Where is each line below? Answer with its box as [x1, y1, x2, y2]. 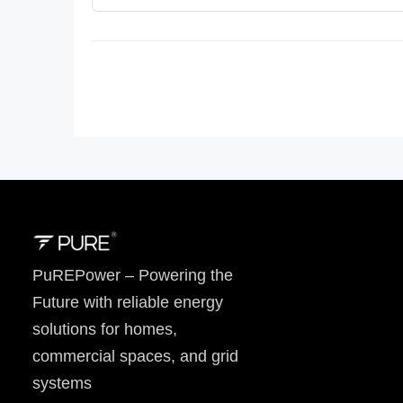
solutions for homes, [32, 320, 177, 339]
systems [32, 374, 92, 393]
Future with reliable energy [32, 293, 223, 312]
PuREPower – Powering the [32, 266, 233, 285]
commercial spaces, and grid [32, 347, 238, 366]
